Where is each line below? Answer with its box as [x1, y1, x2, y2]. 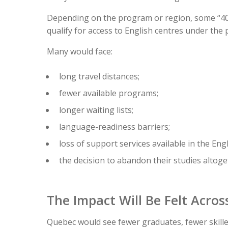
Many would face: [47, 46, 112, 58]
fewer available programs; [59, 88, 158, 99]
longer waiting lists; [59, 104, 133, 116]
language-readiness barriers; [59, 121, 170, 133]
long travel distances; [59, 71, 139, 82]
